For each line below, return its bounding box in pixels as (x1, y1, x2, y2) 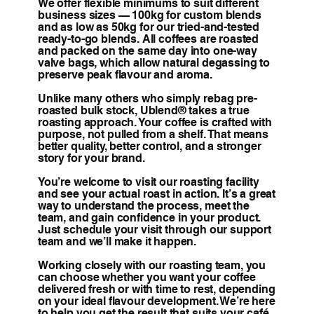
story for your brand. (37, 151, 145, 165)
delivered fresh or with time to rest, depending (37, 282, 275, 296)
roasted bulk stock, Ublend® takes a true (37, 103, 250, 117)
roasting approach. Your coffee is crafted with (37, 115, 272, 129)
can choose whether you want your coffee (37, 270, 256, 284)
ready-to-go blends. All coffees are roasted (37, 32, 259, 46)
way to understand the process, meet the (37, 198, 250, 212)
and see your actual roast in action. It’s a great (37, 186, 276, 200)
